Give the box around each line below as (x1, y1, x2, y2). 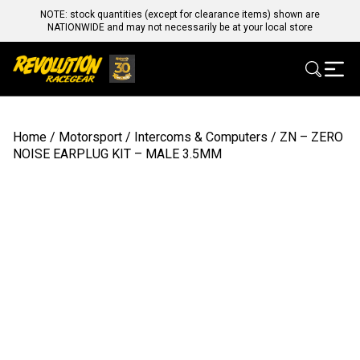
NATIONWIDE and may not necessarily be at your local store (47, 22, 313, 33)
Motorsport (59, 129, 122, 145)
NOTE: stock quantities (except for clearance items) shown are (40, 9, 320, 20)
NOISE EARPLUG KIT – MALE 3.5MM (13, 146, 222, 162)
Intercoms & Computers (134, 129, 268, 145)
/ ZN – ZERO (268, 129, 343, 145)
